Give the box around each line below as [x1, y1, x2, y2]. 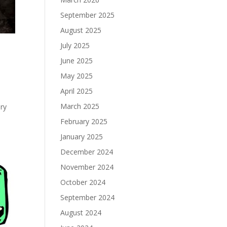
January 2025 [60, 132, 103, 141]
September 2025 [60, 10, 115, 20]
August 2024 [60, 208, 102, 217]
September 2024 [60, 193, 115, 202]
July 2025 [60, 41, 90, 50]
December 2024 [60, 147, 113, 157]
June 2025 [60, 56, 93, 65]
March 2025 [60, 101, 100, 111]
